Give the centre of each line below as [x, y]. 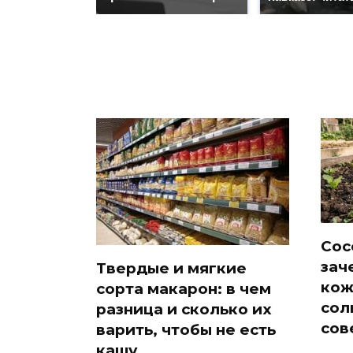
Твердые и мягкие [171, 268]
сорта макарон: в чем [184, 288]
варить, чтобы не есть [186, 329]
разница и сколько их [184, 309]
